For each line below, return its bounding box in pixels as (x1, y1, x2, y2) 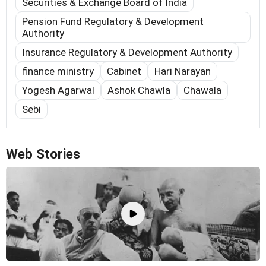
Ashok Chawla (107, 84, 170, 97)
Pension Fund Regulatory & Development (22, 15, 204, 28)
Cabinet (107, 65, 141, 78)
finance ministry (22, 65, 94, 78)
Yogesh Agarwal (22, 84, 94, 97)
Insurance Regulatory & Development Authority (22, 46, 232, 59)
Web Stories (6, 146, 80, 163)
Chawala (183, 84, 221, 97)
